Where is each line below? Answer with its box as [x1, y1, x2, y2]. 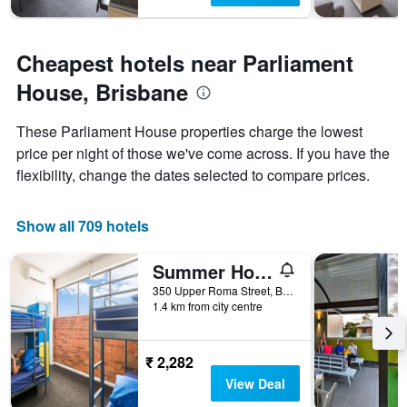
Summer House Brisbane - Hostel [254, 258, 273, 285]
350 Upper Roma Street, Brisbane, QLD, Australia [283, 283, 293, 299]
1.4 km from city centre [153, 298, 263, 314]
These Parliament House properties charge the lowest [16, 121, 362, 143]
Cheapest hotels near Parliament [16, 47, 353, 79]
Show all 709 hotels [16, 215, 149, 237]
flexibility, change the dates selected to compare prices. [16, 164, 370, 186]
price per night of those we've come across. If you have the [16, 143, 390, 164]
